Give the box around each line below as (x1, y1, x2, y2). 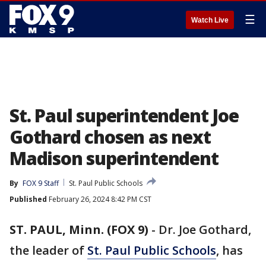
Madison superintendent (9, 146, 218, 170)
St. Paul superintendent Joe (9, 103, 239, 128)
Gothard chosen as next (9, 125, 211, 149)
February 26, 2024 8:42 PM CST (47, 194, 151, 204)
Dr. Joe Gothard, (159, 221, 251, 237)
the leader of (9, 242, 87, 258)
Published (9, 194, 47, 204)
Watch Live (191, 16, 229, 24)
